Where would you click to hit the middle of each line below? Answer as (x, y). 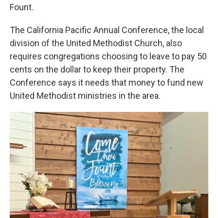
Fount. (22, 7)
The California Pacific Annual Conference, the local (107, 30)
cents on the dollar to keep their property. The (97, 69)
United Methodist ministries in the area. (85, 96)
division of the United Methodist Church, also (96, 43)
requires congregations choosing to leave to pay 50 (108, 56)
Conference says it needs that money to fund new (107, 82)
